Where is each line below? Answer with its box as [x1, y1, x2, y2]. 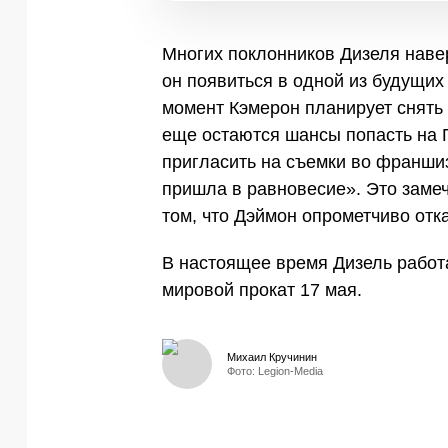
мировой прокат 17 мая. [162, 279, 362, 300]
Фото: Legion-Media [227, 364, 323, 377]
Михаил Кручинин [227, 350, 317, 363]
